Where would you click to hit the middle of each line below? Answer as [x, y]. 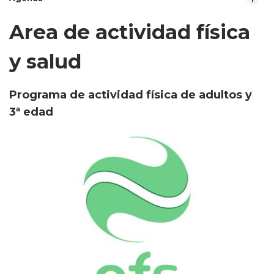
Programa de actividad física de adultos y [131, 95]
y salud [45, 61]
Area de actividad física [130, 32]
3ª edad [31, 112]
